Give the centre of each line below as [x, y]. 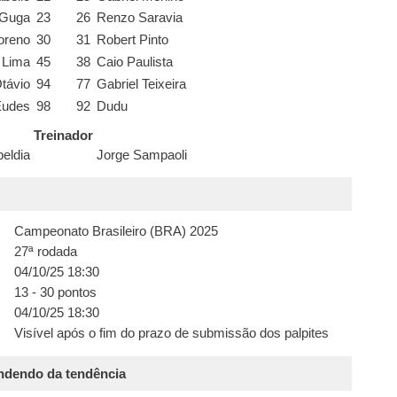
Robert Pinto [133, 40]
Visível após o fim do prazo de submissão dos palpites [171, 333]
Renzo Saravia [140, 18]
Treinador [64, 136]
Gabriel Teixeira [142, 84]
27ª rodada [45, 251]
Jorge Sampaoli [142, 156]
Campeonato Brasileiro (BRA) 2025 [116, 231]
